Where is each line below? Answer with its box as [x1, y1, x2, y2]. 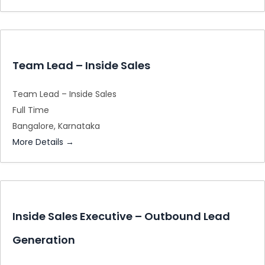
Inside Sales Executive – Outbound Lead [12, 209, 230, 224]
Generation [12, 232, 75, 247]
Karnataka [58, 120, 100, 132]
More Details [12, 136, 66, 148]
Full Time [12, 104, 49, 116]
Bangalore [12, 120, 54, 132]
